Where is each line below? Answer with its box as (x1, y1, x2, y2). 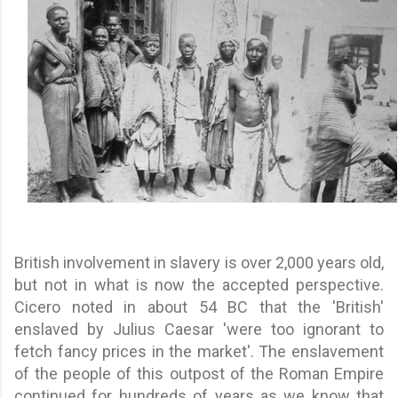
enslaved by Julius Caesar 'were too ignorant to (14, 319, 384, 338)
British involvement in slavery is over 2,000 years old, (14, 252, 384, 272)
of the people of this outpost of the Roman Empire (14, 363, 384, 383)
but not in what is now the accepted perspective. (14, 275, 384, 294)
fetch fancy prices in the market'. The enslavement (14, 341, 384, 361)
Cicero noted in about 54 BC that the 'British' (14, 297, 384, 316)
